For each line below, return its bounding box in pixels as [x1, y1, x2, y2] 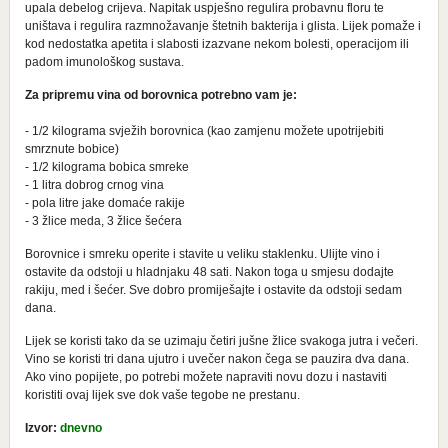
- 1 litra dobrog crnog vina [24, 177, 164, 192]
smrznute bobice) [24, 141, 119, 156]
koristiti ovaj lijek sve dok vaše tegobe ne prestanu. [24, 387, 300, 402]
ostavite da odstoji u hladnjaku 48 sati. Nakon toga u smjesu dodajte [24, 264, 394, 279]
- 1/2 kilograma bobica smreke [24, 159, 189, 174]
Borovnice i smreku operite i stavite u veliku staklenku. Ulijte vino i [24, 246, 380, 261]
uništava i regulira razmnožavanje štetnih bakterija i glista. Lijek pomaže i [24, 18, 421, 33]
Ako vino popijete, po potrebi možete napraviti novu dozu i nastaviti [24, 369, 387, 384]
